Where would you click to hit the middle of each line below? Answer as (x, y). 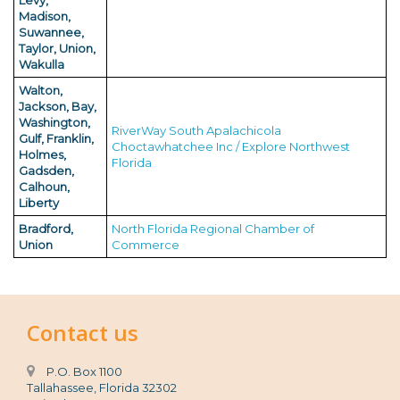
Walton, (41, 90)
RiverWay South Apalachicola (196, 130)
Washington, (54, 122)
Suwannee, (51, 32)
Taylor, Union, (57, 48)
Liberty (39, 203)
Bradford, (46, 229)
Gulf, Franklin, (56, 138)
